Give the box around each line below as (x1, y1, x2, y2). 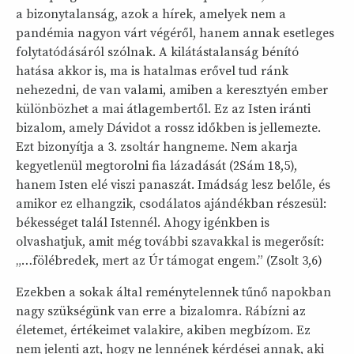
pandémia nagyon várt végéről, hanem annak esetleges (16, 25, 334, 41)
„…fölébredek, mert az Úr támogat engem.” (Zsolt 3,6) (16, 253, 322, 269)
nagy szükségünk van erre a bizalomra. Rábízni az (16, 303, 306, 319)
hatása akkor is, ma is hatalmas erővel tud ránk (16, 63, 288, 79)
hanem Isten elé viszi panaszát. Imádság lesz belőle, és (16, 177, 330, 193)
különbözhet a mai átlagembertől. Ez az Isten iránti (16, 101, 311, 117)
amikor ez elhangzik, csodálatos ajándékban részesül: (16, 196, 326, 212)
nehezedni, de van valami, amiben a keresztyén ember (16, 82, 328, 98)
